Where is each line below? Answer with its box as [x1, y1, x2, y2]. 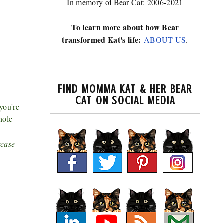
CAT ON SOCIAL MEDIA [75, 94, 175, 107]
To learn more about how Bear [71, 21, 179, 33]
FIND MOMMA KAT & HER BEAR [58, 83, 192, 95]
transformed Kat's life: [62, 34, 144, 45]
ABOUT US [143, 34, 186, 45]
